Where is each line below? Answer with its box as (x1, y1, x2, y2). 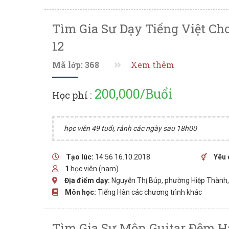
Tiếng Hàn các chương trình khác (98, 188, 202, 196)
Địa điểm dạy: (64, 176, 110, 185)
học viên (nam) (69, 165, 119, 173)
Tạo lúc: (66, 153, 94, 161)
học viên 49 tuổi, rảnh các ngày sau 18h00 (64, 124, 197, 132)
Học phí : (52, 89, 91, 101)
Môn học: (65, 188, 96, 196)
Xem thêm (131, 60, 174, 70)
